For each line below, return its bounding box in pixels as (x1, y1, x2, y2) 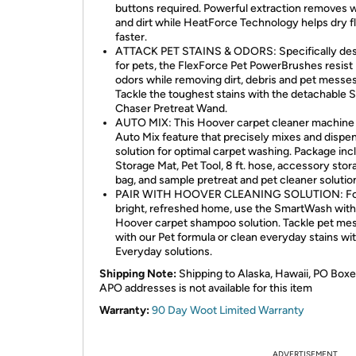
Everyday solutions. (115, 245, 212, 258)
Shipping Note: (99, 267, 176, 281)
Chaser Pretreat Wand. (115, 102, 227, 115)
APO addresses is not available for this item (99, 281, 312, 295)
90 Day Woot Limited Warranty (152, 304, 304, 317)
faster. (115, 30, 147, 44)
